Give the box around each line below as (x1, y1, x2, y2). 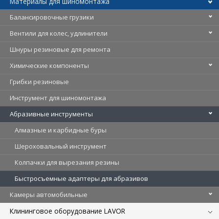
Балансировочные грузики (10, 12, 94, 22)
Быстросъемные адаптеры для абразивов (15, 174, 148, 183)
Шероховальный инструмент (15, 141, 107, 151)
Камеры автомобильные (10, 190, 88, 199)
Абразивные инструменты (10, 109, 93, 118)
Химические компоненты (10, 61, 89, 70)
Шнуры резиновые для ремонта (10, 44, 110, 54)
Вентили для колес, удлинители (10, 28, 108, 38)
